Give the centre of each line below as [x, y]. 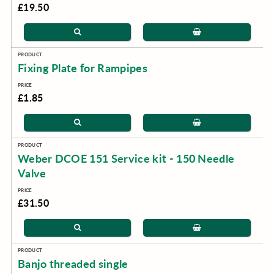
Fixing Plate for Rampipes [82, 68]
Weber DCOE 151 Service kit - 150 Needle [126, 158]
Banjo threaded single [73, 264]
